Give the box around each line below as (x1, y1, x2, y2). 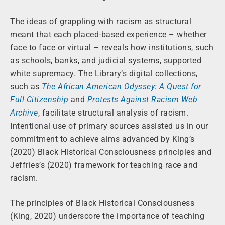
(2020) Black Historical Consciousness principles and (10, 147, 211, 157)
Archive (10, 108, 38, 118)
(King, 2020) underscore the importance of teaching (10, 211, 204, 221)
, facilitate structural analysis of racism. (38, 108, 188, 118)
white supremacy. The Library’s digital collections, (10, 69, 198, 79)
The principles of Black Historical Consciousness (10, 198, 194, 208)
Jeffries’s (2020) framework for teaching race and (10, 160, 198, 170)
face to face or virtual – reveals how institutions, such (10, 43, 213, 53)
